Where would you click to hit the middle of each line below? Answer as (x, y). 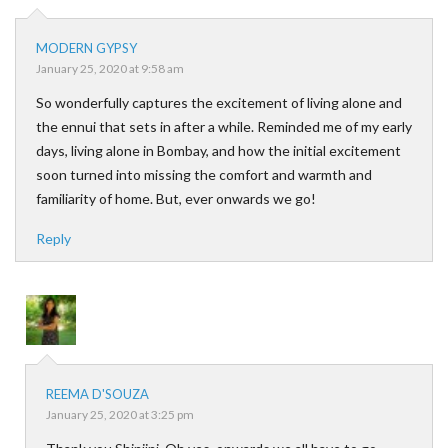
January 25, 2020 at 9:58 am (110, 68)
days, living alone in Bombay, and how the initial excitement (218, 150)
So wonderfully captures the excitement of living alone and (219, 102)
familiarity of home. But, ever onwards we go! (176, 198)
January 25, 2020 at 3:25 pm (120, 414)
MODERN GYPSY (86, 48)
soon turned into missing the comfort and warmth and (204, 174)
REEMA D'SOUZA (97, 394)
